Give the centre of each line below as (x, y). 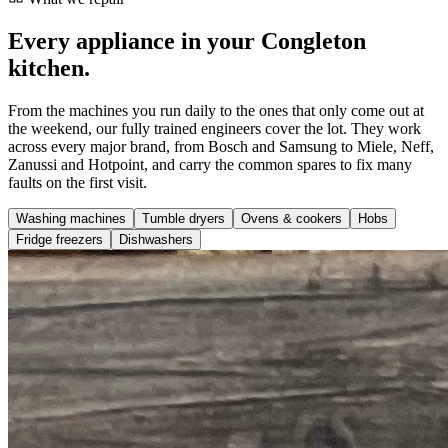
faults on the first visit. (77, 183)
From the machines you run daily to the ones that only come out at (216, 111)
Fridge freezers (59, 240)
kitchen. (49, 68)
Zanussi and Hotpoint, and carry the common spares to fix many (210, 165)
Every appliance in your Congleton (187, 41)
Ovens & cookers (291, 219)
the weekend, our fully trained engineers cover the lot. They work (214, 129)
